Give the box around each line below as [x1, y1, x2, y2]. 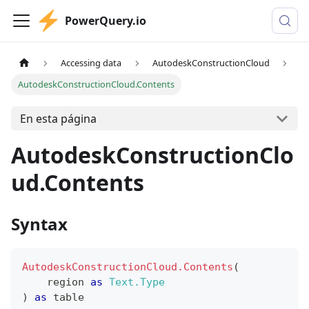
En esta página [19, 110, 97, 126]
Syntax [11, 212, 68, 236]
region [22, 276, 90, 289]
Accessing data [61, 57, 122, 70]
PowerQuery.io [65, 13, 146, 28]
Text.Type [109, 276, 165, 289]
